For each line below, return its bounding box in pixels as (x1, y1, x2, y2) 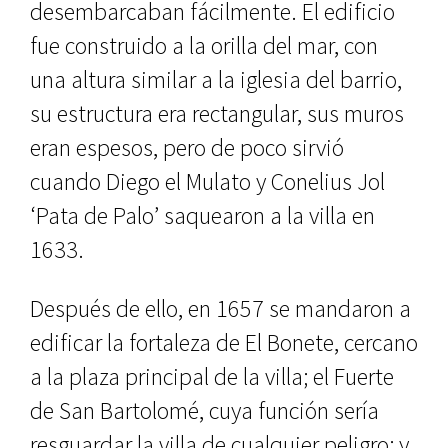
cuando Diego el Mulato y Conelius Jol (30, 166, 385, 197)
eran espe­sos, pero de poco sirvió (30, 132, 344, 163)
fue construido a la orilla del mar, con (30, 30, 378, 61)
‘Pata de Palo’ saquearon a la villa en (30, 200, 375, 231)
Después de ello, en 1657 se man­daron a (30, 293, 411, 324)
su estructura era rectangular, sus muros (30, 98, 404, 129)
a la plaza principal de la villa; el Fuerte (30, 361, 394, 392)
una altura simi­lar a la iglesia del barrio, (30, 64, 402, 95)
